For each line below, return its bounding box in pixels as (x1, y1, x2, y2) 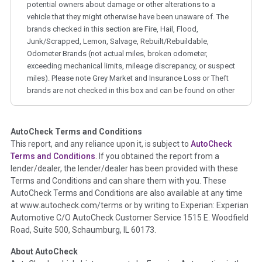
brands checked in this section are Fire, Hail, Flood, (27, 25, 198, 34)
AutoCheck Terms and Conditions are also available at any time (11, 188, 243, 198)
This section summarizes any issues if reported (68, 166, 227, 175)
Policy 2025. (27, 227, 69, 236)
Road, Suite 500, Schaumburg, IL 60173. (11, 225, 156, 235)
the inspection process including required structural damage (27, 190, 230, 199)
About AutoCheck (11, 247, 78, 257)
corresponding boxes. (27, 98, 102, 108)
